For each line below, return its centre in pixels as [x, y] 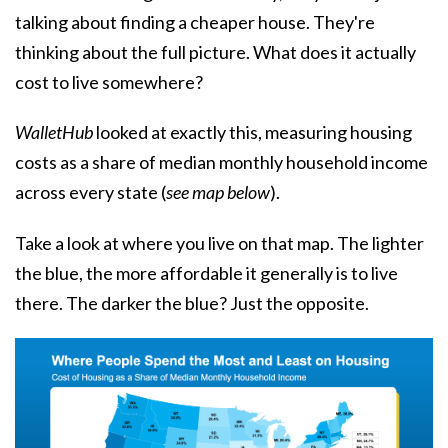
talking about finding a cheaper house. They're [195, 22]
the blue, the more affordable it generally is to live [206, 272]
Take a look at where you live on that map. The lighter [219, 242]
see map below [218, 192]
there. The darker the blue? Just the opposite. [192, 302]
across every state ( [90, 192]
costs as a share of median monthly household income [221, 162]
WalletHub [54, 132]
